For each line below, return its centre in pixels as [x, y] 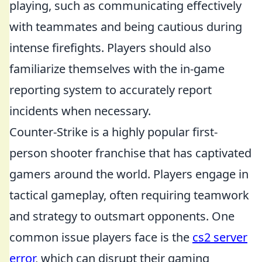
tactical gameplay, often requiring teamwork [129, 195]
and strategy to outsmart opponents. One [122, 216]
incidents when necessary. [80, 111]
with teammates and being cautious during [126, 27]
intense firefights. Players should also [110, 48]
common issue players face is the [101, 237]
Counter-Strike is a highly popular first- [113, 132]
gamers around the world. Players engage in [129, 174]
